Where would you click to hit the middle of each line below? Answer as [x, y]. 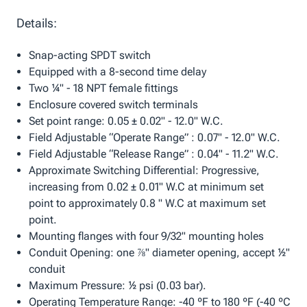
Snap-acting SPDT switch [89, 56]
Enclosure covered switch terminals [113, 105]
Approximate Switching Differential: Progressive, [144, 171]
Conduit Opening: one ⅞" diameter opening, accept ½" [159, 253]
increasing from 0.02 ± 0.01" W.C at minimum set [146, 187]
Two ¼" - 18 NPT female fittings [103, 88]
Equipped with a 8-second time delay [117, 72]
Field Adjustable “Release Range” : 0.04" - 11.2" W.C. [153, 154]
